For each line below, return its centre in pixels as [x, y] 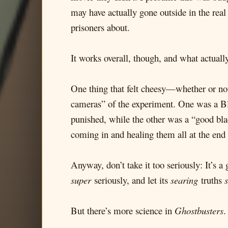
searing [184, 180]
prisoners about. [100, 27]
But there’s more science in [123, 210]
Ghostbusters [199, 210]
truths [211, 180]
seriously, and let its [131, 180]
